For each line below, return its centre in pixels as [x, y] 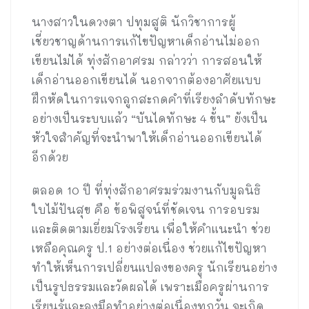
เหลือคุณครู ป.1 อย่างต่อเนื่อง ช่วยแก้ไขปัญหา [149, 248]
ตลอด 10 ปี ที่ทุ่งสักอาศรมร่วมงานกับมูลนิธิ [146, 190]
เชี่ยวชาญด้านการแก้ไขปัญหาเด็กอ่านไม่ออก [146, 41]
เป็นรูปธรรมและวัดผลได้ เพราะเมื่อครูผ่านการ [150, 287]
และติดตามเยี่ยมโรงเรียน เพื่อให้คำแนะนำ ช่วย [151, 229]
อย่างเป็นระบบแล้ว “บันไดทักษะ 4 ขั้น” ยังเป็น [150, 119]
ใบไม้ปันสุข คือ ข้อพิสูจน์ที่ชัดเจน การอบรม [146, 210]
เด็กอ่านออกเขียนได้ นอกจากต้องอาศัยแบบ [147, 80]
